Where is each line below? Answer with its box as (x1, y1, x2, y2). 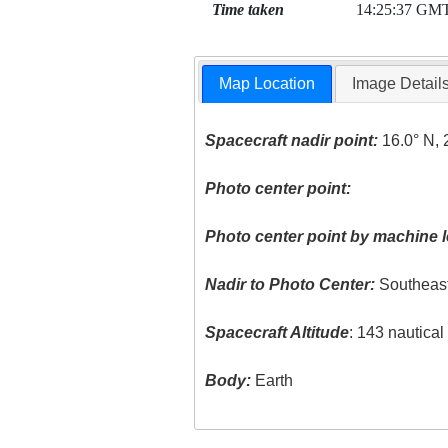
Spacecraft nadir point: (205, 132, 379, 150)
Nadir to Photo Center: (205, 276, 376, 294)
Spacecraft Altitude (205, 324, 350, 342)
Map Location (219, 75, 316, 93)
